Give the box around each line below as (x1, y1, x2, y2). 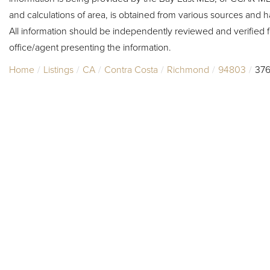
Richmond (167, 62, 209, 76)
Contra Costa (104, 62, 158, 76)
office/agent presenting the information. (9, 40, 171, 54)
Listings (43, 62, 74, 76)
